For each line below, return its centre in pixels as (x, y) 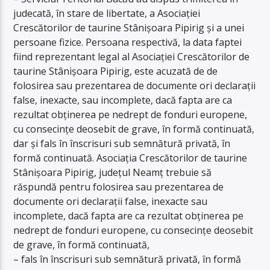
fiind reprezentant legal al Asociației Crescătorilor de (132, 56)
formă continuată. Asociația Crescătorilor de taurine (130, 158)
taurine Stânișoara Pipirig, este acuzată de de (116, 71)
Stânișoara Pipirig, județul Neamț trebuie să (113, 172)
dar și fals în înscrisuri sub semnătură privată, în (122, 143)
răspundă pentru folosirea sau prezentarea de (119, 187)
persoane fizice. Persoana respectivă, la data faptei (128, 42)
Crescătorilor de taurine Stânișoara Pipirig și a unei (129, 27)
